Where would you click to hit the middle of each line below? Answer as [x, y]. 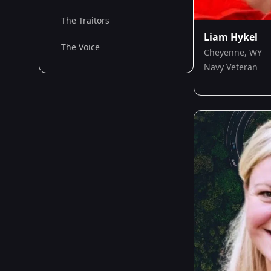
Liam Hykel [231, 37]
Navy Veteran [231, 67]
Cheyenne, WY [233, 52]
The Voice [80, 47]
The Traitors [85, 20]
